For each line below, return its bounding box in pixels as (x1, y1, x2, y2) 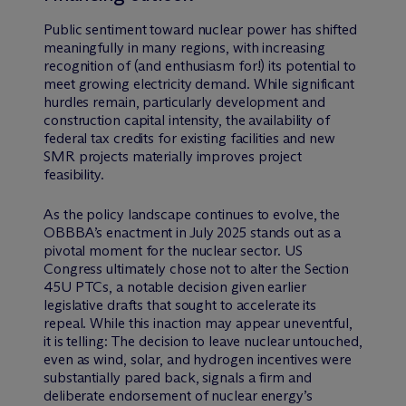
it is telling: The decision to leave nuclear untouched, (43, 332, 362, 350)
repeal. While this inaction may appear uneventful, (43, 314, 353, 332)
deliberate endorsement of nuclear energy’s (43, 386, 313, 404)
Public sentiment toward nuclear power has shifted (43, 20, 358, 38)
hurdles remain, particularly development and (43, 92, 325, 111)
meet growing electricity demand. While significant (43, 74, 354, 92)
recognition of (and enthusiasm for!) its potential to (43, 56, 356, 74)
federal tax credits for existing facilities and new (43, 129, 335, 147)
